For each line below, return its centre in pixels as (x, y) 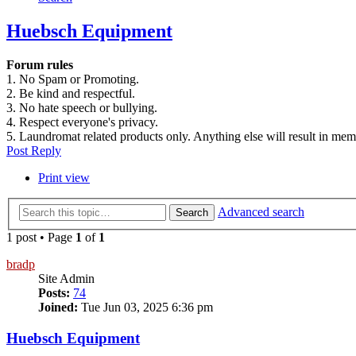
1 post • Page (41, 237)
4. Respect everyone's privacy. (82, 122)
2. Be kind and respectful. (71, 94)
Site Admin (66, 278)
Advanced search (261, 211)
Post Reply (34, 151)
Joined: (58, 307)
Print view (64, 178)
